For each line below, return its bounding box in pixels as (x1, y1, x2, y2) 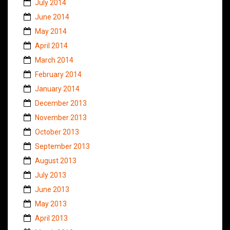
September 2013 (35, 142, 90, 150)
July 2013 (35, 170, 66, 179)
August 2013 (35, 156, 76, 165)
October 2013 (35, 127, 79, 136)
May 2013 (35, 199, 67, 208)
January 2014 (35, 84, 80, 93)
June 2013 (35, 185, 69, 194)
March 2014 (35, 55, 73, 64)
